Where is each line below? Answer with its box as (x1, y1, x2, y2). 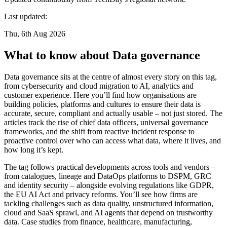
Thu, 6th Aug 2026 (4, 29, 65, 38)
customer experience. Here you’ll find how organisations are (4, 90, 197, 99)
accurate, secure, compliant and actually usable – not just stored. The (4, 108, 222, 118)
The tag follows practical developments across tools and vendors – (4, 162, 215, 171)
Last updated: (4, 12, 47, 21)
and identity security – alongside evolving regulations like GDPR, (4, 180, 214, 190)
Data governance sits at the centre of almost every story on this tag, (4, 72, 217, 81)
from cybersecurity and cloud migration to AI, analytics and (4, 81, 194, 90)
